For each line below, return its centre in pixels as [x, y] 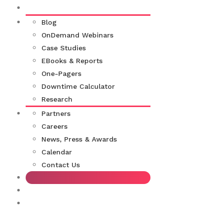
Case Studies [64, 48]
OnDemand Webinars [77, 35]
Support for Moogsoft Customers [88, 191]
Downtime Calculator [78, 87]
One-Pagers [61, 74]
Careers [55, 127]
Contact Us [61, 165]
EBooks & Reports [72, 61]
